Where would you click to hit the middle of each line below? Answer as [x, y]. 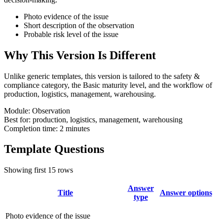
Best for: [17, 119]
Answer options [186, 193]
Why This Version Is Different [80, 55]
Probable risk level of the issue [71, 34]
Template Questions [54, 149]
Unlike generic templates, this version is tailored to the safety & [102, 76]
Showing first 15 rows [38, 170]
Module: [17, 110]
